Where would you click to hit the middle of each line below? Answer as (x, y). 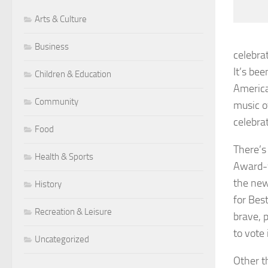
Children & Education (73, 74)
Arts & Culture (61, 19)
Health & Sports (64, 156)
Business (52, 46)
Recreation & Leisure (73, 211)
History (48, 184)
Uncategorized (62, 239)
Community (57, 101)
